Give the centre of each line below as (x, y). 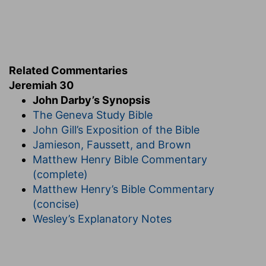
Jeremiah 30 (41, 85)
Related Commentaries (68, 70)
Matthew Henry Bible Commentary (120, 159)
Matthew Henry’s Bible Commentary (123, 189)
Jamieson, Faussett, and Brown (112, 144)
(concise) (56, 204)
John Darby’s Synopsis (91, 100)
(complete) (60, 174)
